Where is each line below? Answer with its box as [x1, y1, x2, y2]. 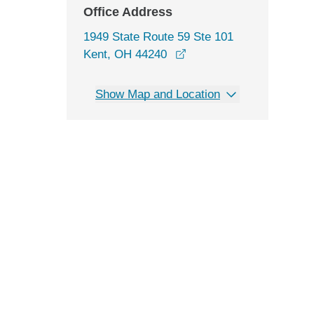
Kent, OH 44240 [83, 48, 167, 61]
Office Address [83, 5, 172, 19]
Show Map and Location [95, 88, 220, 101]
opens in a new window [186, 47, 306, 60]
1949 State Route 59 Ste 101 [83, 30, 233, 43]
